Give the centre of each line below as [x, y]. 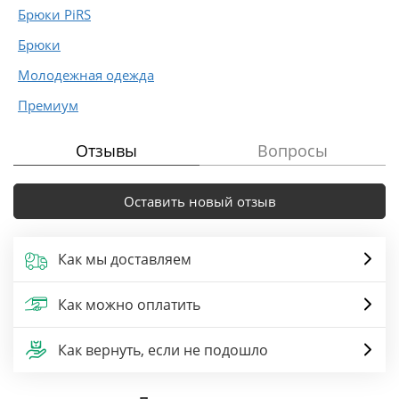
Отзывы [106, 150]
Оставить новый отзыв [199, 201]
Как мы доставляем [125, 259]
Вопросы [293, 150]
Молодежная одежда [86, 74]
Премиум [48, 105]
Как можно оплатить [129, 304]
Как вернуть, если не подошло [163, 350]
